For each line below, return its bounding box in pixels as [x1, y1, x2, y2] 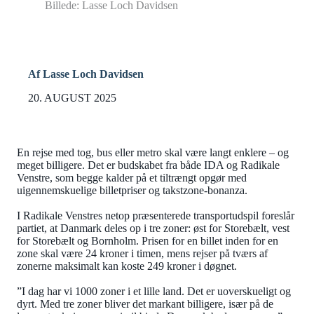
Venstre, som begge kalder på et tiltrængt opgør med [17, 172, 247, 184]
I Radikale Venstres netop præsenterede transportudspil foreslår [17, 210, 294, 222]
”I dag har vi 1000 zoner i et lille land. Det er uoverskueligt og [17, 285, 291, 298]
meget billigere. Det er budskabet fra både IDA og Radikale [17, 159, 280, 172]
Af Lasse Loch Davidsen [28, 68, 144, 81]
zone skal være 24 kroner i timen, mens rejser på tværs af [17, 247, 268, 260]
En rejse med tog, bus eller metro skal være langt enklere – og [17, 146, 289, 159]
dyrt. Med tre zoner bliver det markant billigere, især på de [17, 298, 273, 310]
